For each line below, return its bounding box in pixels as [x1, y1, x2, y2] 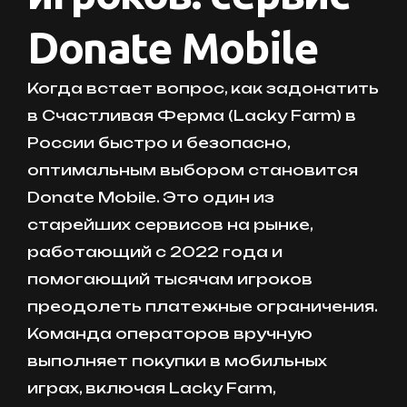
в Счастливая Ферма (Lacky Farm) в [27, 105, 356, 124]
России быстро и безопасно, [27, 133, 290, 152]
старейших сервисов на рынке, [27, 214, 313, 233]
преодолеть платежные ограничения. [27, 296, 377, 315]
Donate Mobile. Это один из [27, 187, 274, 206]
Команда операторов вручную [27, 323, 313, 342]
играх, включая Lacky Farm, [27, 378, 275, 397]
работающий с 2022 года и [27, 242, 283, 261]
